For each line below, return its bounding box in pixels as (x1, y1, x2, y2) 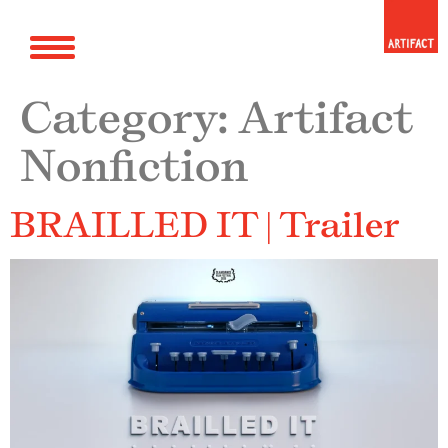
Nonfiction (20, 139, 248, 192)
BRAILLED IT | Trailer (10, 203, 399, 246)
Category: (20, 91, 238, 144)
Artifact (238, 91, 413, 144)
